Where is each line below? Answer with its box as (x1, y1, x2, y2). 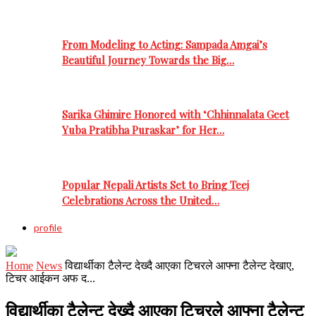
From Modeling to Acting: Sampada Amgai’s (62, 37, 267, 51)
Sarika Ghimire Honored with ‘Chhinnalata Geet (62, 107, 289, 122)
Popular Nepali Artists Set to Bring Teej (62, 177, 249, 192)
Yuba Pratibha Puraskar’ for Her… (62, 123, 224, 138)
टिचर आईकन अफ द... (6, 272, 95, 284)
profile (34, 221, 62, 233)
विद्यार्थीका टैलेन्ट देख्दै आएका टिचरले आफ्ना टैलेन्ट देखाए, (65, 259, 294, 272)
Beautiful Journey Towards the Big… (62, 52, 234, 67)
